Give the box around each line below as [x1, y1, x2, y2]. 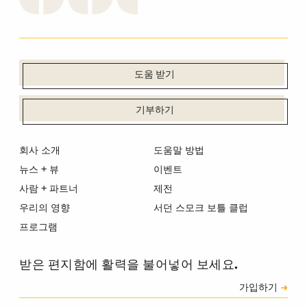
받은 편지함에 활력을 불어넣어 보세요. [19, 259, 238, 273]
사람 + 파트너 [19, 183, 78, 195]
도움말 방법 [153, 144, 204, 156]
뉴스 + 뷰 [19, 163, 59, 175]
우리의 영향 [19, 202, 70, 214]
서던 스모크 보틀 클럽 [153, 202, 248, 214]
